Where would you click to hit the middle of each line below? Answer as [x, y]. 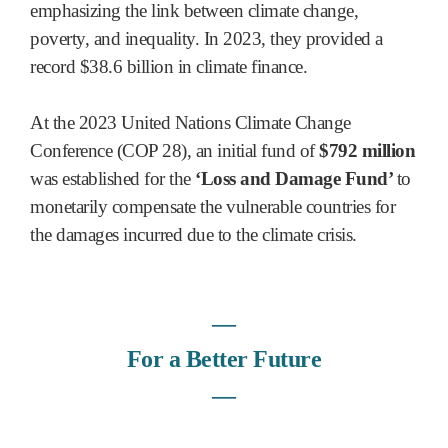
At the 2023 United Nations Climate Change [190, 122]
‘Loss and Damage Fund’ [293, 178]
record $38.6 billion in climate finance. [168, 66]
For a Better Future [224, 358]
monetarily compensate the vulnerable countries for [212, 206]
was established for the [110, 178]
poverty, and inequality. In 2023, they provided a [206, 38]
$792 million [364, 150]
